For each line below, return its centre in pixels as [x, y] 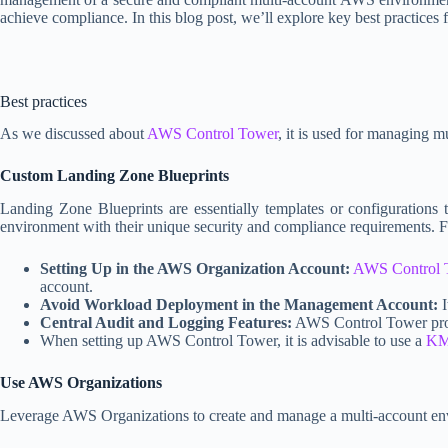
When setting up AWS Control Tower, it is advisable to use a [233, 341]
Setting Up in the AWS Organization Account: [195, 269]
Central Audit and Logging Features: [166, 323]
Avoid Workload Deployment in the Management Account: [239, 305]
